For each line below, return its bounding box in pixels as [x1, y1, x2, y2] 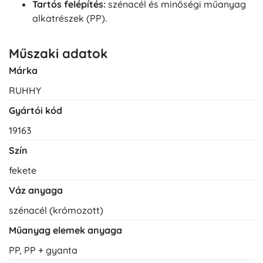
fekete [9, 164, 36, 176]
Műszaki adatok [9, 45, 108, 62]
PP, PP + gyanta [9, 244, 77, 256]
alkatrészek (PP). [32, 12, 107, 24]
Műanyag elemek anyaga [9, 224, 122, 236]
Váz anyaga [9, 184, 63, 196]
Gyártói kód [9, 104, 62, 116]
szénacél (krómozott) [9, 204, 103, 216]
